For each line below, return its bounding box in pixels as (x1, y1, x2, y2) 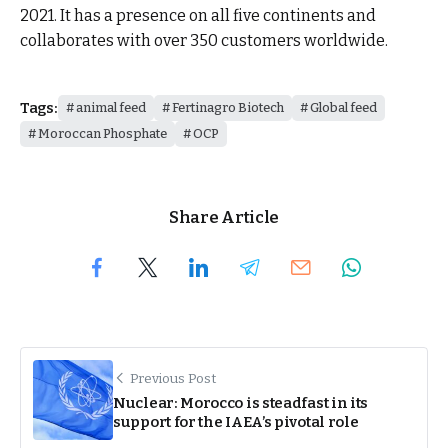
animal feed (75, 100, 146, 115)
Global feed (309, 100, 377, 115)
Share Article (169, 208, 279, 227)
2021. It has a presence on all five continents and (20, 5, 376, 25)
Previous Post (130, 369, 216, 387)
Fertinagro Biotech (171, 100, 284, 115)
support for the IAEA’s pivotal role (113, 413, 359, 432)
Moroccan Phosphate (38, 126, 167, 141)
